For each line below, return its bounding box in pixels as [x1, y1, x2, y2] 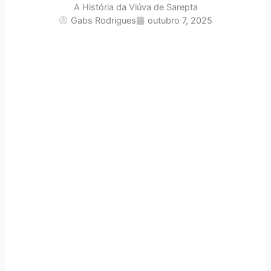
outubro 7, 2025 [147, 15, 212, 27]
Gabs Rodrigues [70, 15, 136, 27]
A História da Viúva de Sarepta [73, 2, 198, 13]
